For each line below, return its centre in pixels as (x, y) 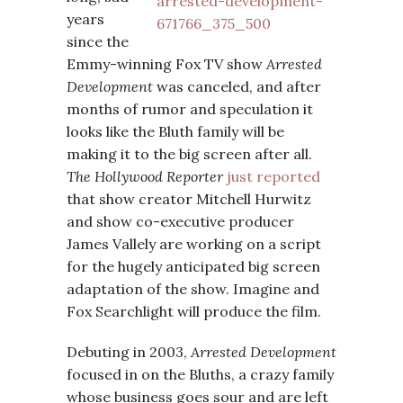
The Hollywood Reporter (147, 176)
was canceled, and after (239, 86)
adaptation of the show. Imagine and (193, 289)
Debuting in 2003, (129, 352)
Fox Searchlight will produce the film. (194, 311)
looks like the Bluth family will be (175, 131)
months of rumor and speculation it (190, 109)
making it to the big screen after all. (189, 154)
